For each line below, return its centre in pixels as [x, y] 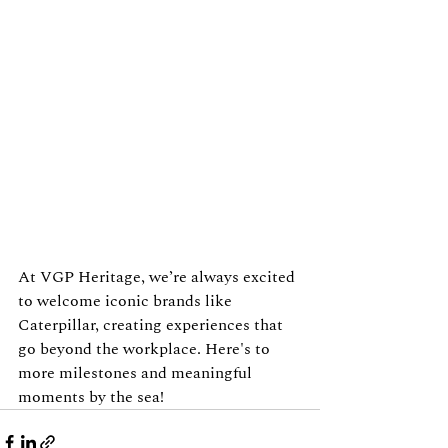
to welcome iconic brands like [127, 300]
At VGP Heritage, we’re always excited [158, 276]
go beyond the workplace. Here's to [146, 348]
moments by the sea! [91, 396]
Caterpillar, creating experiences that [152, 324]
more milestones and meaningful [137, 372]
